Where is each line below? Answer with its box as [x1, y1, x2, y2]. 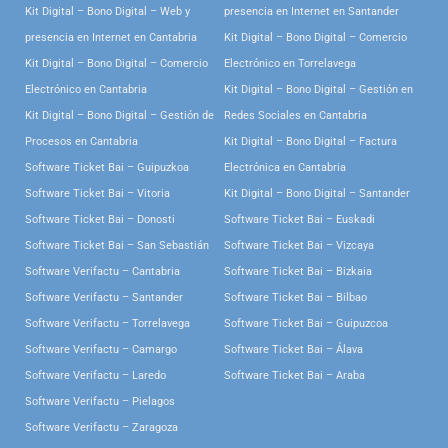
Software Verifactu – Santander [25, 291, 183, 305]
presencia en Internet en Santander [224, 5, 399, 19]
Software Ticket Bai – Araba [224, 369, 365, 383]
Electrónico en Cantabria [25, 83, 147, 97]
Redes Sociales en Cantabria [224, 109, 367, 123]
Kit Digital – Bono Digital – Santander [224, 187, 410, 201]
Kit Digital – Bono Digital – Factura [224, 135, 397, 149]
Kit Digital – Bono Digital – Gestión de [25, 109, 214, 123]
